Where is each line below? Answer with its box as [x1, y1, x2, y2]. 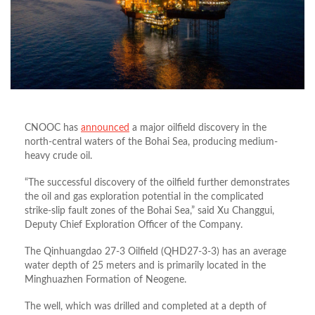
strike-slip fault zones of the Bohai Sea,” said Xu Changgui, [25, 206, 274, 217]
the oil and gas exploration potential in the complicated [25, 192, 264, 202]
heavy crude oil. [25, 151, 92, 162]
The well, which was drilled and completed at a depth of [25, 302, 266, 312]
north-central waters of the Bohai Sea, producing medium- [25, 137, 278, 148]
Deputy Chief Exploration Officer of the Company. [25, 220, 243, 231]
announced [81, 123, 129, 134]
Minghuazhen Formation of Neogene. [25, 275, 186, 285]
